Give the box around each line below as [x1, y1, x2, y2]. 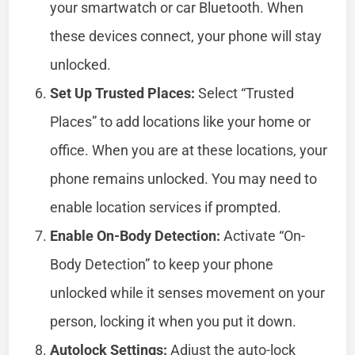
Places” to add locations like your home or [50, 113, 311, 130]
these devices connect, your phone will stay [50, 27, 323, 44]
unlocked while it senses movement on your [50, 284, 326, 301]
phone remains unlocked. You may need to [50, 170, 318, 187]
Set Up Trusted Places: [50, 84, 196, 101]
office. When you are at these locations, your [50, 141, 328, 158]
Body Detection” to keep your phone [50, 255, 274, 273]
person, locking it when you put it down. [50, 312, 297, 330]
